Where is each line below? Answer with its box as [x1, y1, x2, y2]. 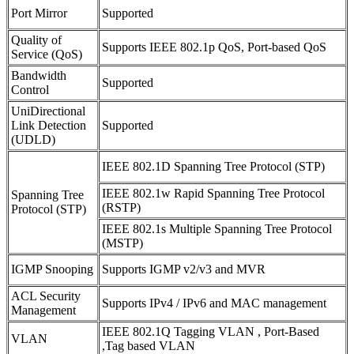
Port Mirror [11, 6, 67, 20]
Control [11, 82, 49, 96]
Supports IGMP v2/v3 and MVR [102, 262, 265, 276]
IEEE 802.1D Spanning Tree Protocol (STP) [102, 159, 325, 173]
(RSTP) [102, 200, 141, 214]
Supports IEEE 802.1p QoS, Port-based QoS [102, 40, 326, 54]
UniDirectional [11, 104, 85, 118]
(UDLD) [11, 132, 55, 146]
